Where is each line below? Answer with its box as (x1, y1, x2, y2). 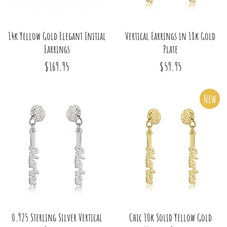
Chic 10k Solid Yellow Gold (129, 210, 212, 224)
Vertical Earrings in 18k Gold (125, 29, 215, 43)
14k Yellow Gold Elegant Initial (8, 29, 106, 43)
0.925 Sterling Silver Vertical (11, 210, 102, 224)
